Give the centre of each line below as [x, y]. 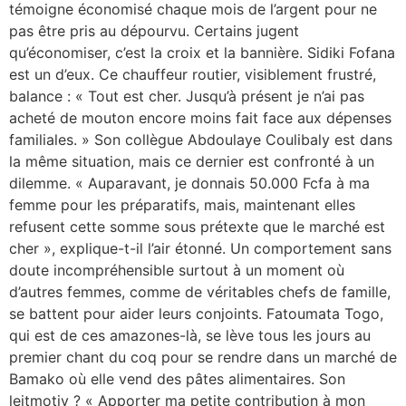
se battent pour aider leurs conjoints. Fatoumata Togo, [196, 313]
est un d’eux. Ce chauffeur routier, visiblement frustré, [193, 74]
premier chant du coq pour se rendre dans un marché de [203, 357]
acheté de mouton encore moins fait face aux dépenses [200, 117]
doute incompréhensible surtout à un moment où [177, 270]
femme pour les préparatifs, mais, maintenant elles [182, 204]
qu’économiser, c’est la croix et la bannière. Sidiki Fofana [202, 52]
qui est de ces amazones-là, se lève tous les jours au [190, 335]
